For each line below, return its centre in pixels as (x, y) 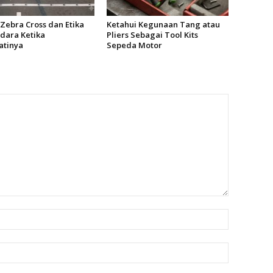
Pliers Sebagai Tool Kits (152, 35)
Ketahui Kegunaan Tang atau (163, 24)
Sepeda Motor (134, 45)
